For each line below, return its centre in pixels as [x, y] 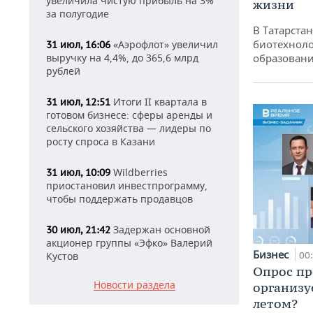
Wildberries [139, 172]
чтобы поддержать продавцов [119, 199]
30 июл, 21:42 [78, 230]
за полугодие [78, 14]
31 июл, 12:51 [78, 102]
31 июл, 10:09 [78, 173]
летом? [275, 303]
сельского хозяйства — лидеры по [129, 128]
